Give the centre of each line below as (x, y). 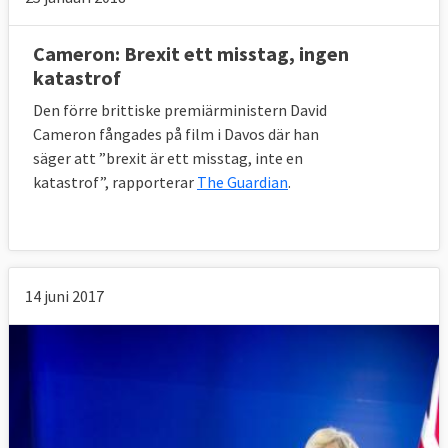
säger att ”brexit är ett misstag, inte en (168, 157)
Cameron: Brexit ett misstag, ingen (191, 53)
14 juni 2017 (64, 295)
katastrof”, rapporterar (115, 181)
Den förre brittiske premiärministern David (180, 109)
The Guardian (242, 181)
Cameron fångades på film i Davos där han (176, 133)
